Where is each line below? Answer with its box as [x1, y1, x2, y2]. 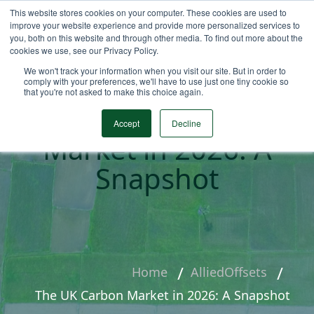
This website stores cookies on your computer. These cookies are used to [10, 6, 287, 18]
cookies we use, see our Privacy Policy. [10, 44, 158, 56]
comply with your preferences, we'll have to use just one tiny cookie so [24, 75, 289, 87]
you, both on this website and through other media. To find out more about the [10, 32, 303, 43]
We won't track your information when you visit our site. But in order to [24, 64, 286, 76]
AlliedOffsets [191, 264, 267, 281]
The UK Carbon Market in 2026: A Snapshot [35, 287, 290, 303]
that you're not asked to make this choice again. [24, 86, 203, 97]
